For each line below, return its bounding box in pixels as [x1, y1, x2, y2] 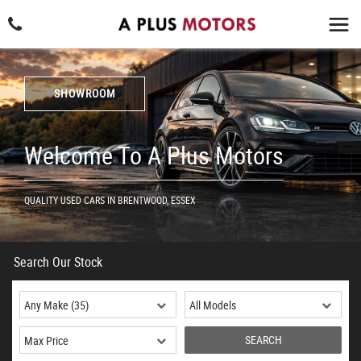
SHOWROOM [53, 85, 116, 101]
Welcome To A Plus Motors [24, 139, 284, 172]
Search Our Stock [14, 253, 102, 271]
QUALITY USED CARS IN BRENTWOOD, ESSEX [24, 193, 196, 206]
